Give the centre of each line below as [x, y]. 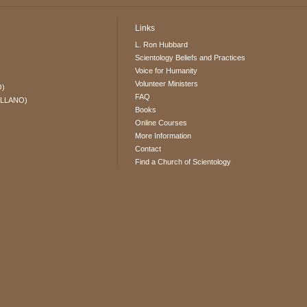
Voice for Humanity [167, 71]
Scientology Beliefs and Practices [191, 58]
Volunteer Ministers [167, 84]
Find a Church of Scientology [183, 162]
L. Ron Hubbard [162, 45]
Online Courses [161, 123]
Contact [148, 149]
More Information [163, 136]
